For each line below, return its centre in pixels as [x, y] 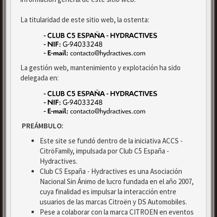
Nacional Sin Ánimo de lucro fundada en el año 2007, [117, 181]
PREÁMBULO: [42, 126]
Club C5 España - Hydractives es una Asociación [111, 171]
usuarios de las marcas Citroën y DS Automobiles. [113, 202]
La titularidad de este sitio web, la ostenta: [85, 20]
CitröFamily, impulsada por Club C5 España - [104, 151]
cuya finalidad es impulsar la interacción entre [108, 192]
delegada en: [39, 78]
